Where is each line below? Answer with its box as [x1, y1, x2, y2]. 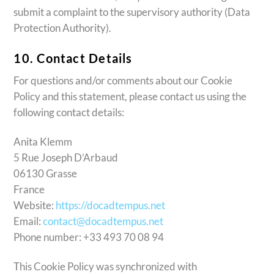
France [13, 183, 45, 196]
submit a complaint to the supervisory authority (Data [13, 5, 251, 18]
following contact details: [13, 106, 125, 119]
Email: [13, 215, 43, 228]
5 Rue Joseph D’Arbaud [13, 151, 119, 165]
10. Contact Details [13, 50, 133, 65]
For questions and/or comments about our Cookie [13, 74, 233, 87]
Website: [13, 199, 56, 212]
